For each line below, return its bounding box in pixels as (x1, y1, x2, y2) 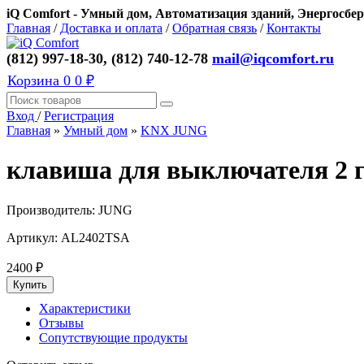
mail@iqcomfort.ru (212, 50, 334, 67)
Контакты (266, 21, 321, 35)
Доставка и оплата (60, 21, 162, 35)
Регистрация (44, 109, 114, 123)
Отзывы (39, 315, 84, 330)
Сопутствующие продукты (39, 330, 188, 344)
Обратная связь (172, 21, 257, 35)
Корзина (7, 72, 63, 89)
